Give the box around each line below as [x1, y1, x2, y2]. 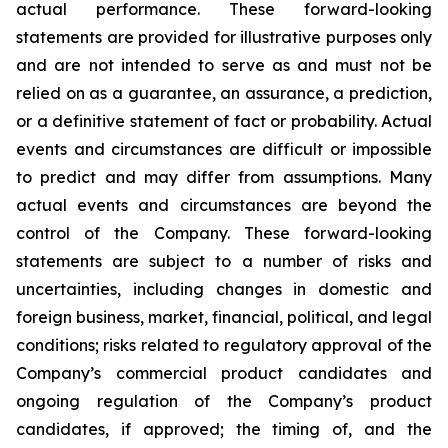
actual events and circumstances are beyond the [16, 195, 432, 215]
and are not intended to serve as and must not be [16, 55, 432, 75]
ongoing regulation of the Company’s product [16, 391, 432, 411]
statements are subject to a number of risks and [16, 251, 432, 271]
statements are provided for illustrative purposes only [16, 27, 432, 47]
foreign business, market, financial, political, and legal [16, 307, 432, 327]
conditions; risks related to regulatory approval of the [16, 335, 432, 355]
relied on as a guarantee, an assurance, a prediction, [16, 83, 432, 103]
